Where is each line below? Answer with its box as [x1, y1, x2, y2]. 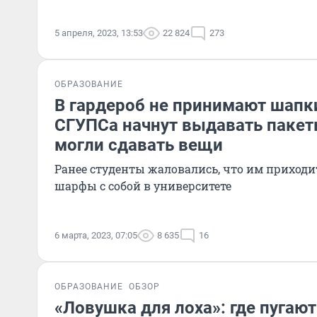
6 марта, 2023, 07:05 [54, 230, 137, 241]
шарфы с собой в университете [54, 178, 231, 193]
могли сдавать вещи [54, 135, 223, 155]
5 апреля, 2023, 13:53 [54, 28, 143, 38]
